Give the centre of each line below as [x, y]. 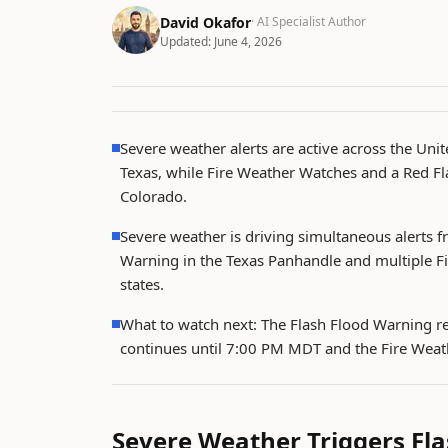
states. [142, 284]
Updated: [187, 41]
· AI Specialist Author [308, 21]
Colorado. [153, 196]
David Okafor [205, 22]
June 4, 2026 [248, 41]
